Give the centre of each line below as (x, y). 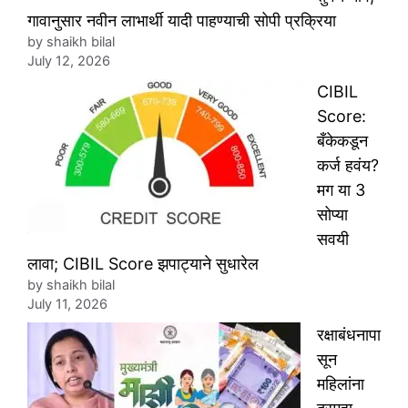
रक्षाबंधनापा (349, 335)
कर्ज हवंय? (348, 166)
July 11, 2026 (67, 305)
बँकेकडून (342, 141)
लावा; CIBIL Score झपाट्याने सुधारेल (143, 264)
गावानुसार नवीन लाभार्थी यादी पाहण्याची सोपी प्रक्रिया (182, 21)
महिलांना (341, 384)
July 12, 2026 (69, 61)
